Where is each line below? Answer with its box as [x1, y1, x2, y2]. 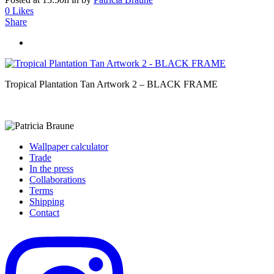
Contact [29, 207, 59, 218]
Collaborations [29, 174, 86, 185]
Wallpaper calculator [29, 141, 108, 152]
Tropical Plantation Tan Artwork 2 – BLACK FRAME [5, 78, 218, 89]
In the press [29, 163, 73, 174]
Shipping [29, 196, 64, 207]
